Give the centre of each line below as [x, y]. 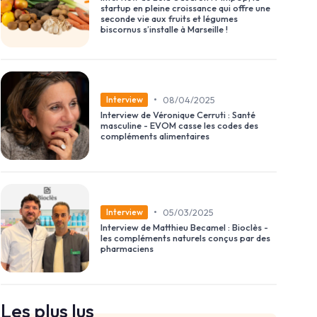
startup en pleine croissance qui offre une [185, 7]
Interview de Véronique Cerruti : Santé [178, 115]
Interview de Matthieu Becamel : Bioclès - [184, 227]
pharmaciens [127, 249]
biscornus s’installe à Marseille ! [164, 29]
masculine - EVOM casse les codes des [179, 126]
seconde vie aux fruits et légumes [169, 18]
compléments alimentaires [155, 136]
